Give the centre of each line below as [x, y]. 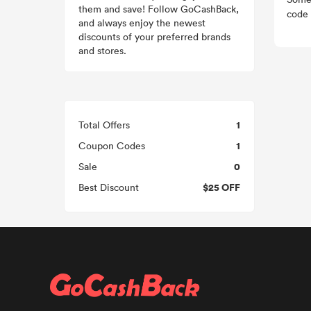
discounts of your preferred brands [154, 36]
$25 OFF [221, 187]
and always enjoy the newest [142, 23]
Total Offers [104, 125]
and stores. [102, 50]
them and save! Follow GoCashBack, [159, 9]
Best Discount [109, 187]
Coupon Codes [112, 145]
